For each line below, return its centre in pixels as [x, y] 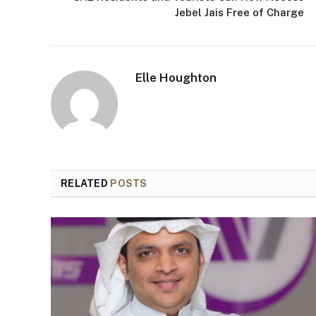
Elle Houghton [176, 78]
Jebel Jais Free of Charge [239, 13]
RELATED [86, 184]
